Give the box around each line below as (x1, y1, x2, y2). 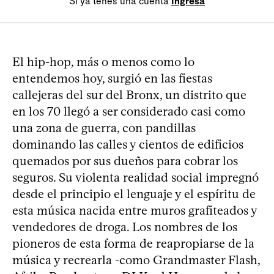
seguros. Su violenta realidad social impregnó (12, 169, 259, 185)
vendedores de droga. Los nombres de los (12, 219, 237, 234)
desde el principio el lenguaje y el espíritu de (12, 186, 256, 201)
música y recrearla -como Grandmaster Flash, (12, 252, 260, 267)
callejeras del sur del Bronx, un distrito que (12, 87, 246, 102)
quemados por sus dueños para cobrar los (12, 153, 238, 168)
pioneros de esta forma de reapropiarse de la (12, 235, 254, 251)
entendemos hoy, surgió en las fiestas (12, 70, 212, 86)
